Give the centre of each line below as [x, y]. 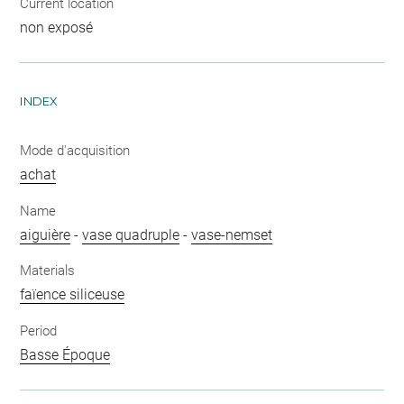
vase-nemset [232, 234]
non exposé [57, 28]
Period [39, 331]
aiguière [46, 234]
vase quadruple [131, 234]
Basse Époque [65, 354]
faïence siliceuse [73, 295]
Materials [48, 271]
